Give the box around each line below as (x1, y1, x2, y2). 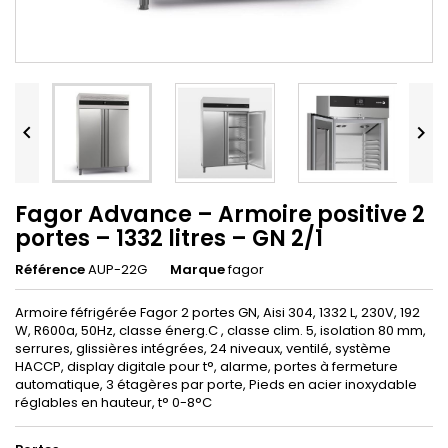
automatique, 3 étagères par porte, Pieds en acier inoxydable (15, 374, 417, 394)
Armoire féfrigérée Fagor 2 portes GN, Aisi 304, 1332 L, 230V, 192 (15, 302, 420, 322)
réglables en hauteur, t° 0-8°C (15, 392, 212, 412)
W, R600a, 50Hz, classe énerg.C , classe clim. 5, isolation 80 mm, (15, 320, 426, 340)
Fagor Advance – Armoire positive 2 (15, 198, 425, 230)
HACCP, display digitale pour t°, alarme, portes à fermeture (15, 356, 398, 376)
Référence (15, 259, 85, 279)
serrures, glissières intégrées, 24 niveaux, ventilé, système (15, 338, 391, 358)
